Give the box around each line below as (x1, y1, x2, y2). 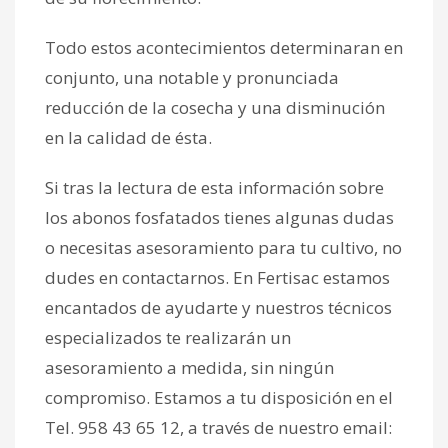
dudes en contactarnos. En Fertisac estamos (45, 265, 390, 289)
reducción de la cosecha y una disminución (45, 95, 385, 119)
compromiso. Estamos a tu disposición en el (45, 385, 393, 409)
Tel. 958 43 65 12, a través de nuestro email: (45, 415, 392, 439)
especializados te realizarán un (45, 325, 291, 349)
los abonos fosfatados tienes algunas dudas (45, 205, 394, 229)
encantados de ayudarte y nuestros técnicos (45, 295, 392, 319)
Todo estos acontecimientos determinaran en (45, 35, 403, 59)
